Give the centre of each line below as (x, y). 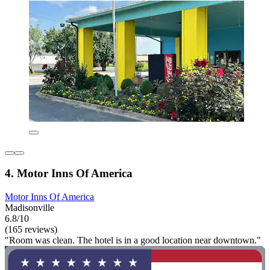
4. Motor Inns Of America (69, 174)
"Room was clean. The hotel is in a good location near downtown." (133, 240)
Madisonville (30, 207)
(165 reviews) (31, 229)
